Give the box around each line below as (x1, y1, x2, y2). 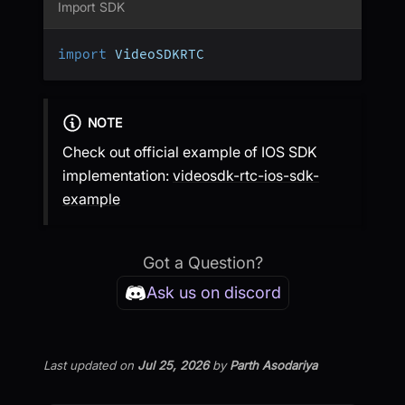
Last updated (43, 358, 116, 373)
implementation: (62, 166, 173, 185)
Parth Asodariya (230, 358, 317, 373)
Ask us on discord (146, 283, 281, 303)
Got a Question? (142, 253, 263, 273)
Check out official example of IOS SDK (62, 143, 317, 162)
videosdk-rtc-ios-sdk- (173, 166, 319, 185)
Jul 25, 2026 (137, 358, 209, 373)
